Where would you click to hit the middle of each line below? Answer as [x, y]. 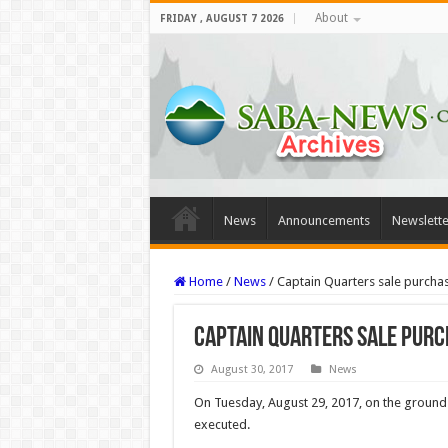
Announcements [323, 220]
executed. [221, 424]
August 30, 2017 [251, 369]
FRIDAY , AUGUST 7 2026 [221, 18]
